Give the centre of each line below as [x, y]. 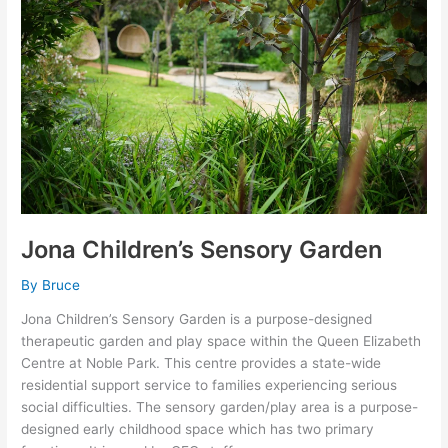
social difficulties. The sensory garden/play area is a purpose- [220, 407]
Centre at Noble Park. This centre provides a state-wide [201, 363]
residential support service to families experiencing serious [209, 385]
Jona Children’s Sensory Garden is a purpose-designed [197, 319]
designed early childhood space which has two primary [198, 429]
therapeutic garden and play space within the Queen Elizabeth [221, 341]
